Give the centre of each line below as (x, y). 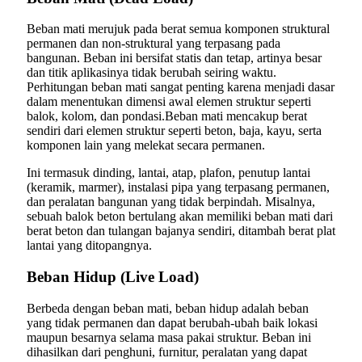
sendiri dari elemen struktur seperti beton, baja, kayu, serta (174, 131)
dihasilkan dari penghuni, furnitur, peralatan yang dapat (167, 351)
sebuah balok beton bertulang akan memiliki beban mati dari (180, 217)
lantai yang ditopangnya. (89, 246)
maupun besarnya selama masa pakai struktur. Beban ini (169, 337)
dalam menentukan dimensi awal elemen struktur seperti (169, 102)
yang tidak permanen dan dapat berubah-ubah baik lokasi (172, 322)
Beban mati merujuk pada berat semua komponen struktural (178, 29)
